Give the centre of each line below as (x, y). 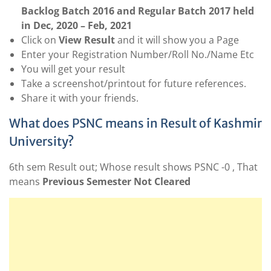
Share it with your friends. (80, 98)
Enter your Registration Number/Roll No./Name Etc (138, 55)
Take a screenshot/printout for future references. (134, 84)
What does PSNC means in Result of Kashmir (135, 123)
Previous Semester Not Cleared (116, 182)
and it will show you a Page (177, 40)
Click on (40, 40)
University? (41, 142)
